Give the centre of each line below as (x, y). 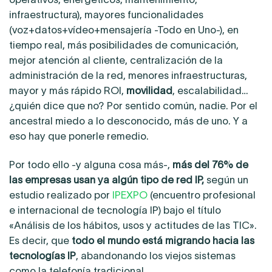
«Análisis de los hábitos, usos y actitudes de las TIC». (133, 225)
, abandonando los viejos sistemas (156, 255)
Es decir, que (40, 240)
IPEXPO (130, 195)
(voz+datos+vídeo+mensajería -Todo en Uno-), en (124, 29)
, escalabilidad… (210, 90)
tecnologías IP (42, 255)
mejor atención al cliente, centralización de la (116, 60)
